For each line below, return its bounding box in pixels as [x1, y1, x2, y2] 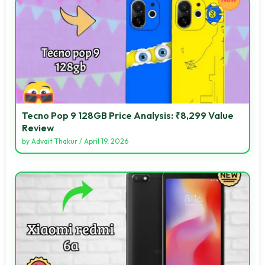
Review [22, 121, 54, 134]
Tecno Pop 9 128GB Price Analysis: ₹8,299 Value [22, 109, 234, 121]
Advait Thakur [31, 136, 77, 146]
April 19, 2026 [84, 136, 128, 146]
